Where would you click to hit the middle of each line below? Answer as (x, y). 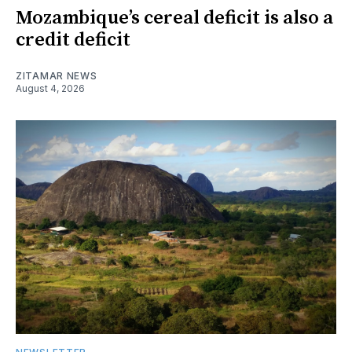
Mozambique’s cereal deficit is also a (174, 18)
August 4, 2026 (50, 88)
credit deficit (73, 40)
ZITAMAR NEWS (57, 75)
